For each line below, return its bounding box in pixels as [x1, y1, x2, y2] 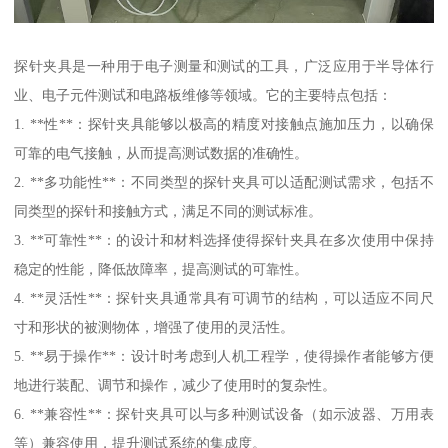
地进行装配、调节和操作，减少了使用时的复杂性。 [14, 377, 337, 394]
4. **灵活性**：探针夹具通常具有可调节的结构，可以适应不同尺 [14, 290, 434, 307]
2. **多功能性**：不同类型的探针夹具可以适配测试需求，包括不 [14, 174, 434, 191]
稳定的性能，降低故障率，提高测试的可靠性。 [14, 261, 309, 278]
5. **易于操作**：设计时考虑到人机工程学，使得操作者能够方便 [14, 348, 434, 365]
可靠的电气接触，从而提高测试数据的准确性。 [14, 145, 309, 162]
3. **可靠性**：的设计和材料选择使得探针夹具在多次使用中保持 [14, 232, 434, 249]
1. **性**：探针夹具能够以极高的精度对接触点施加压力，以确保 [14, 116, 434, 133]
